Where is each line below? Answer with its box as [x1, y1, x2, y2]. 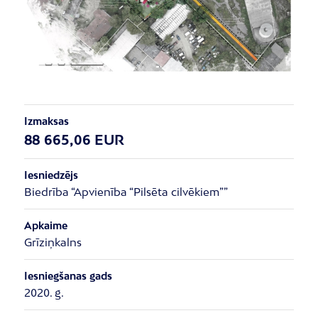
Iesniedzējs [23, 168, 78, 181]
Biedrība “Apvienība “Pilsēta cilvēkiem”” [23, 185, 228, 198]
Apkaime [23, 219, 67, 231]
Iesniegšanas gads [23, 269, 112, 282]
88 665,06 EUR [23, 131, 125, 148]
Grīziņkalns [23, 235, 82, 248]
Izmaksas [23, 114, 69, 127]
